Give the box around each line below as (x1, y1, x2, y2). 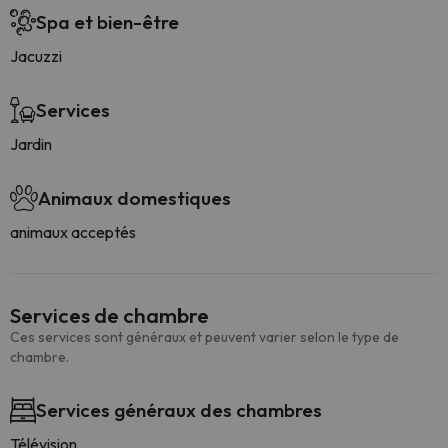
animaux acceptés (10, 222, 136, 242)
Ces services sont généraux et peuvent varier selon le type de (10, 328, 399, 346)
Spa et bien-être (36, 10, 179, 34)
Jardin (10, 134, 52, 154)
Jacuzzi (10, 46, 62, 66)
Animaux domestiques (38, 186, 231, 210)
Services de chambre (10, 302, 209, 328)
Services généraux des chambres (36, 398, 322, 422)
